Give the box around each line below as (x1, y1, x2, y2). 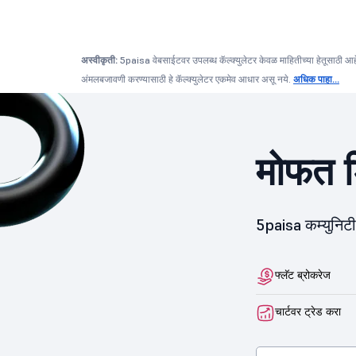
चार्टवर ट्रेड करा (275, 304, 341, 319)
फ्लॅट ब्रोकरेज (275, 268, 331, 283)
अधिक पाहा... (293, 73, 339, 86)
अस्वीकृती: (81, 54, 118, 67)
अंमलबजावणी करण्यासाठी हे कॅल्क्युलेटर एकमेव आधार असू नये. (81, 73, 293, 86)
